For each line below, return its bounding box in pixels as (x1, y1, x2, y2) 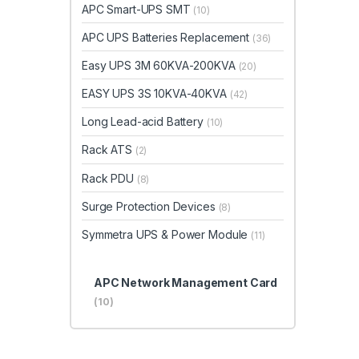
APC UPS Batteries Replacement (82, 30, 252, 44)
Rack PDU (82, 171, 137, 185)
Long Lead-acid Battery (82, 115, 207, 129)
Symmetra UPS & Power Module (82, 228, 252, 241)
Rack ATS (82, 143, 135, 157)
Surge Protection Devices (82, 199, 219, 213)
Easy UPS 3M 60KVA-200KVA (82, 58, 239, 72)
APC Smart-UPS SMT (82, 2, 194, 16)
